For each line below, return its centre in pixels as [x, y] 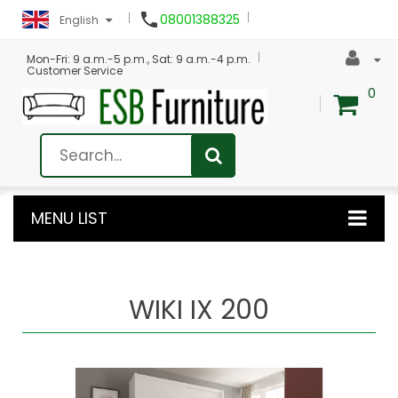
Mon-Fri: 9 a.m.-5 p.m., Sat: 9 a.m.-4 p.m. [139, 59]
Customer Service [75, 71]
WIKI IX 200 [199, 310]
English [79, 20]
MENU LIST [69, 218]
